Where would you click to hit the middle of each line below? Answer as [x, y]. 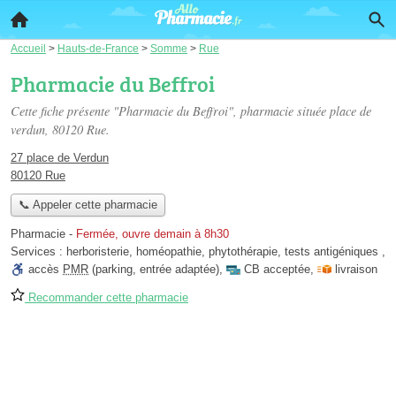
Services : [38, 252]
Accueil [28, 48]
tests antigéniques [331, 252]
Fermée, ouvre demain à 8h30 [152, 234]
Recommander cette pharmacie [107, 298]
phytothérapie [243, 252]
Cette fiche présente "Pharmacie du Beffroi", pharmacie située [170, 111]
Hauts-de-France [98, 48]
